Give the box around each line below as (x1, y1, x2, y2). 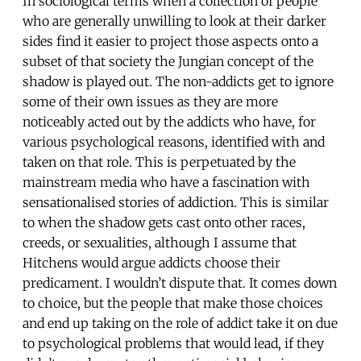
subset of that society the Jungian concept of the (23, 52, 313, 69)
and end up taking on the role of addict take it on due (23, 314, 338, 331)
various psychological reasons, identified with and (23, 133, 325, 150)
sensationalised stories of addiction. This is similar (23, 193, 329, 210)
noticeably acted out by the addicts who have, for (23, 113, 316, 130)
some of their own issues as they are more (23, 93, 278, 110)
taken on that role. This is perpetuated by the (23, 153, 296, 170)
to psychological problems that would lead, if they (23, 334, 324, 351)
